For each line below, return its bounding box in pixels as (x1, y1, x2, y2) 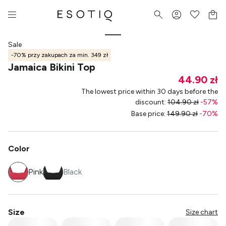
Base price (131, 109, 164, 118)
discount (135, 98, 164, 106)
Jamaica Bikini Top (8, 61, 95, 73)
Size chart (186, 208, 218, 216)
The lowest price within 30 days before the (81, 87, 218, 96)
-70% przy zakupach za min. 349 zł (11, 51, 108, 59)
